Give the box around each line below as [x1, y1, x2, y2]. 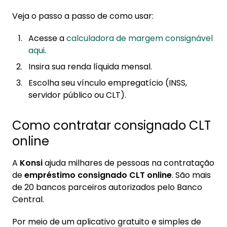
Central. [12, 194, 46, 205]
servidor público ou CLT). [28, 89, 126, 101]
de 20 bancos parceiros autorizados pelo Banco [12, 181, 202, 193]
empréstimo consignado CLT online [24, 169, 172, 181]
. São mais [172, 169, 211, 181]
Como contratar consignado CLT [12, 117, 211, 134]
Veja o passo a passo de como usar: [12, 10, 154, 22]
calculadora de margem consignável [66, 32, 213, 44]
